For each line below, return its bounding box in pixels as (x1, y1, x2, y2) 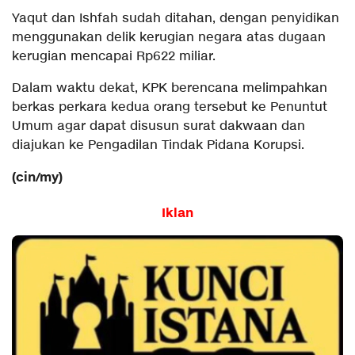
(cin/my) (12, 169, 63, 187)
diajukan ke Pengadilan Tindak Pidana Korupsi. (12, 137, 304, 155)
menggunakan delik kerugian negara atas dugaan (12, 29, 326, 47)
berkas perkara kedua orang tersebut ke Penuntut (12, 99, 327, 116)
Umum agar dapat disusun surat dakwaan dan (12, 118, 305, 136)
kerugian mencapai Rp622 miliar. (12, 48, 216, 66)
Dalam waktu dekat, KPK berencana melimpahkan (12, 80, 327, 97)
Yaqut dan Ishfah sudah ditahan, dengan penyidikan (12, 10, 339, 28)
